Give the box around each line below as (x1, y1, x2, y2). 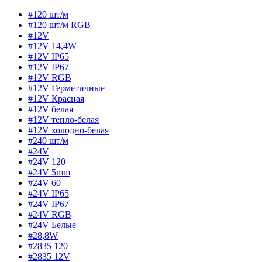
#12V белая (28, 104, 73, 114)
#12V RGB (28, 72, 71, 82)
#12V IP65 (28, 51, 69, 61)
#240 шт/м (28, 135, 68, 146)
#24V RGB (28, 209, 71, 219)
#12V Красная (28, 93, 84, 104)
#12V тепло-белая (28, 114, 99, 125)
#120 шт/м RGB (28, 19, 91, 30)
